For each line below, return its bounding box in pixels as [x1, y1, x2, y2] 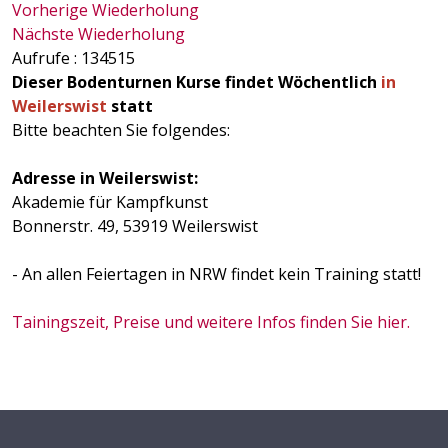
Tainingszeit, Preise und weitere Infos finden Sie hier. [12, 311, 410, 333]
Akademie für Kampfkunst [12, 191, 208, 213]
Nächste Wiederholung [12, 23, 185, 45]
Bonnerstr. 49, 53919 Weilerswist [12, 215, 258, 237]
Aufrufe [12, 47, 70, 69]
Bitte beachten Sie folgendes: [12, 119, 230, 141]
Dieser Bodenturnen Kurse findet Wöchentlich [12, 71, 381, 93]
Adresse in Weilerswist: [12, 167, 198, 189]
